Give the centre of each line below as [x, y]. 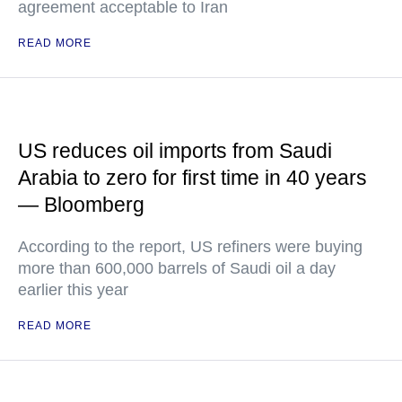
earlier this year [73, 290]
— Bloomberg [81, 205]
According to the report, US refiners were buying [190, 247]
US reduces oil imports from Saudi [175, 151]
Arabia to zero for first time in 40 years [192, 178]
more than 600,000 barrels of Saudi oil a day [177, 268]
